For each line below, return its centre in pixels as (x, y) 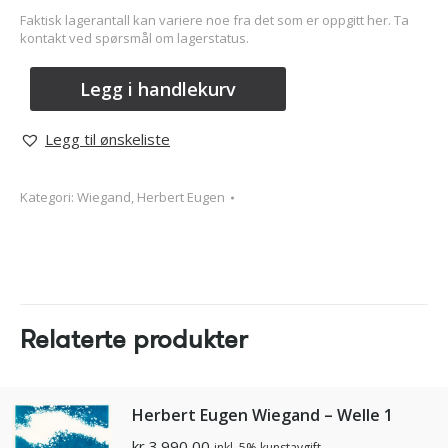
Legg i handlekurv (158, 88)
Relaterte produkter (133, 340)
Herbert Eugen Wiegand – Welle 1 (262, 415)
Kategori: (48, 197)
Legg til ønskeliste (107, 139)
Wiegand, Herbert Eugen (151, 197)
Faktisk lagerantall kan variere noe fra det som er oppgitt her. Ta (214, 20)
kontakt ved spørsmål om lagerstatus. (134, 38)
